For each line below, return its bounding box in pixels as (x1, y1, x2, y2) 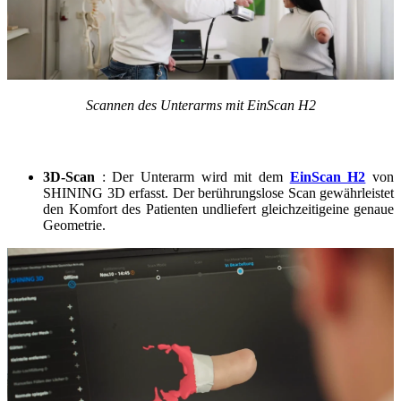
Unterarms (159, 97, 222, 113)
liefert (224, 200, 261, 217)
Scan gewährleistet (284, 184, 394, 200)
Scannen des (85, 97, 160, 113)
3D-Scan (43, 168, 102, 184)
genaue (354, 200, 394, 217)
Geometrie (43, 217, 102, 233)
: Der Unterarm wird (101, 168, 235, 184)
